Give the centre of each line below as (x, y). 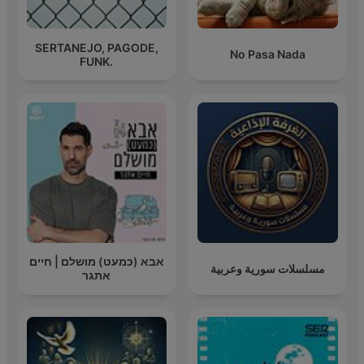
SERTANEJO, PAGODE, (96, 47)
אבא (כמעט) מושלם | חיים (96, 262)
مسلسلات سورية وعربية (267, 268)
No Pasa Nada (267, 54)
